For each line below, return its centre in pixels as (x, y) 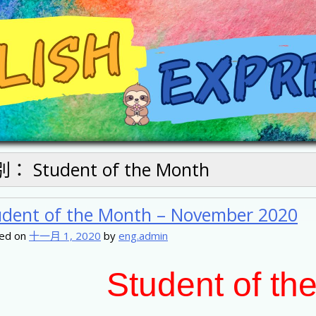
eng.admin (143, 236)
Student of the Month (121, 170)
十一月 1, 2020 (65, 236)
